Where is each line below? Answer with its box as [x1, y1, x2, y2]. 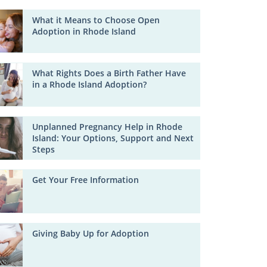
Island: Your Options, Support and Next [32, 132, 194, 144]
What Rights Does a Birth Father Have [32, 67, 187, 79]
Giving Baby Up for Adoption [32, 227, 150, 239]
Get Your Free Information [32, 174, 139, 186]
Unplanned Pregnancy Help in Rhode [32, 120, 183, 132]
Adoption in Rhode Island [32, 25, 136, 37]
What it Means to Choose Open [32, 14, 160, 26]
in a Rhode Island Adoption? [32, 79, 147, 91]
